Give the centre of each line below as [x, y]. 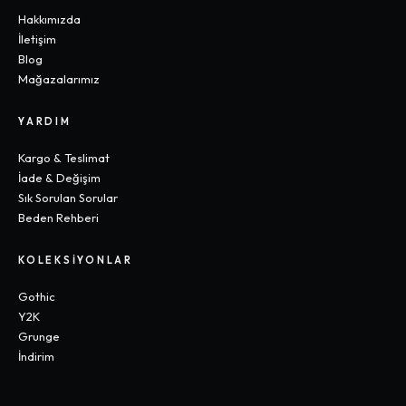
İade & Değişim [59, 178]
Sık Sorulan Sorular [68, 198]
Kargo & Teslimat [64, 158]
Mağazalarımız [59, 79]
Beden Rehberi [58, 217]
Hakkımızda [49, 19]
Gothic [37, 296]
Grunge [39, 336]
